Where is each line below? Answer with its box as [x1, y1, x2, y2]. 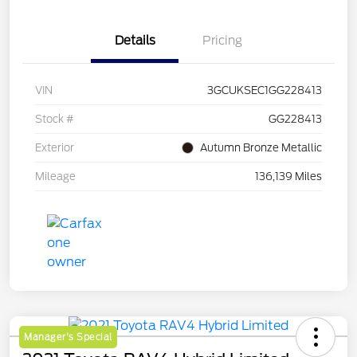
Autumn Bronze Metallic [200, 142, 322, 155]
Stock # [35, 113, 74, 126]
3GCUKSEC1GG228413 [207, 84, 322, 97]
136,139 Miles [255, 171, 322, 183]
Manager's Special [24, 331, 112, 343]
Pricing [202, 33, 242, 49]
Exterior [35, 142, 74, 155]
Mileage [35, 171, 76, 183]
